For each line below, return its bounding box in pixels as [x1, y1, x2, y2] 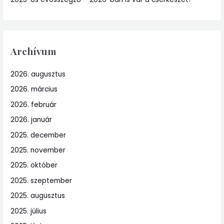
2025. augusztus [10, 191, 65, 201]
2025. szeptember [10, 175, 72, 185]
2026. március [10, 84, 58, 94]
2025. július [10, 206, 47, 216]
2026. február [10, 99, 57, 109]
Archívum [10, 44, 56, 57]
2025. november [10, 145, 66, 155]
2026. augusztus [10, 69, 66, 79]
